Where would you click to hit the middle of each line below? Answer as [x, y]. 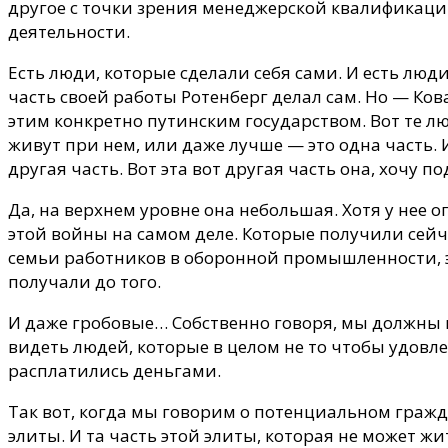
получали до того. [86, 281]
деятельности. [69, 31]
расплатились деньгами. [114, 370]
